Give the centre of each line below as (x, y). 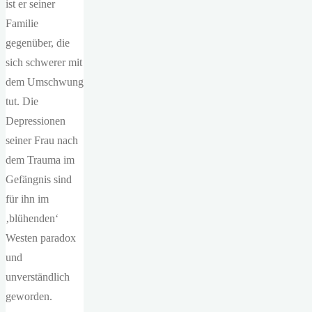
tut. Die (22, 101)
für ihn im (27, 199)
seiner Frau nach (42, 140)
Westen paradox (41, 238)
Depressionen (36, 121)
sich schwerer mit (44, 62)
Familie (22, 23)
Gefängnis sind (39, 179)
